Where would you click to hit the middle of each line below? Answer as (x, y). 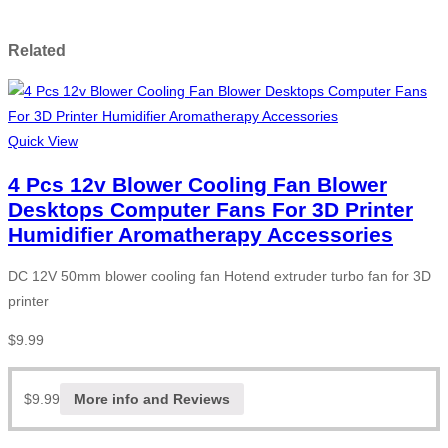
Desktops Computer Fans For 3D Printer (210, 209)
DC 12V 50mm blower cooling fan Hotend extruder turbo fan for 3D (219, 276)
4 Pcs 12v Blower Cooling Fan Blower (197, 184)
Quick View (43, 141)
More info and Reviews (152, 398)
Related (37, 50)
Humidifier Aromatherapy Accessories (200, 234)
